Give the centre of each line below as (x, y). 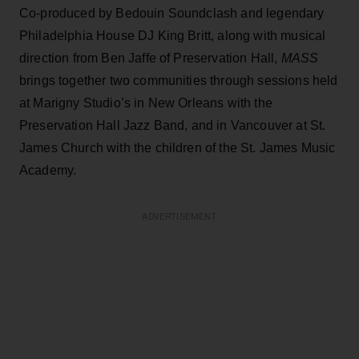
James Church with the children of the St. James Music (177, 147)
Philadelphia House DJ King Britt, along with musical (173, 35)
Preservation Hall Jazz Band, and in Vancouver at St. (173, 125)
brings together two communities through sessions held (179, 80)
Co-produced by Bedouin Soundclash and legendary (172, 13)
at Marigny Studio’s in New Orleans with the (146, 103)
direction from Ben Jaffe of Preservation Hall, (150, 58)
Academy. (48, 170)
